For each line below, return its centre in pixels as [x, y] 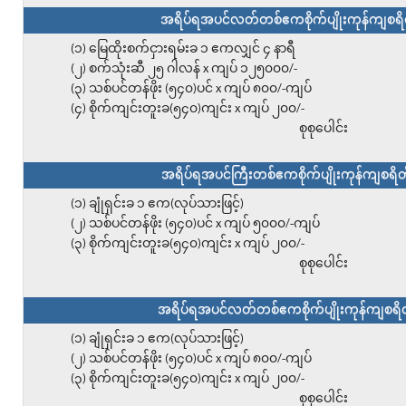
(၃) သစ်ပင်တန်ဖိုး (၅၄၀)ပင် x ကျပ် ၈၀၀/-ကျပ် [191, 90]
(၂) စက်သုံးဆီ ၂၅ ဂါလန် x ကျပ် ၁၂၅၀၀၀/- [184, 70]
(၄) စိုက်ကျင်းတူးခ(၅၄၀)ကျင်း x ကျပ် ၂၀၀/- [187, 110]
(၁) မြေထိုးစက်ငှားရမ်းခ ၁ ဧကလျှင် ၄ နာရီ [183, 50]
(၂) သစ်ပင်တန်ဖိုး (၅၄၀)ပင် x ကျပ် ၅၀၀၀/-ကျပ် [195, 225]
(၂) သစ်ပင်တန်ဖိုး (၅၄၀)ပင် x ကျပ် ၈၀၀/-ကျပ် [191, 360]
